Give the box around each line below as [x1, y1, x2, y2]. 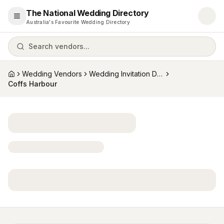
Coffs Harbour [8, 79, 57, 88]
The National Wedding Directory [26, 8, 149, 18]
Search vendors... [28, 42, 89, 50]
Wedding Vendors [22, 69, 82, 78]
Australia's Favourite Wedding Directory [26, 19, 130, 25]
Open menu [16, 15, 57, 24]
